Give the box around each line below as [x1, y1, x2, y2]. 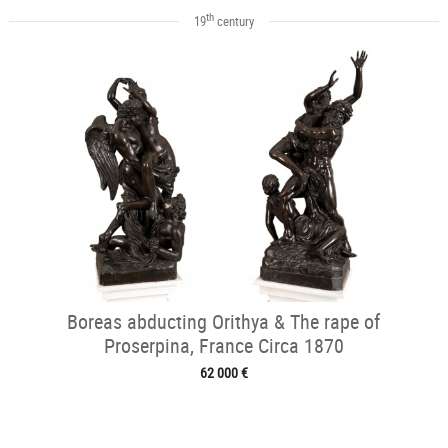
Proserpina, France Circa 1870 [103, 331, 344, 359]
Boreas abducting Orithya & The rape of [67, 307, 381, 335]
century [213, 11, 254, 30]
